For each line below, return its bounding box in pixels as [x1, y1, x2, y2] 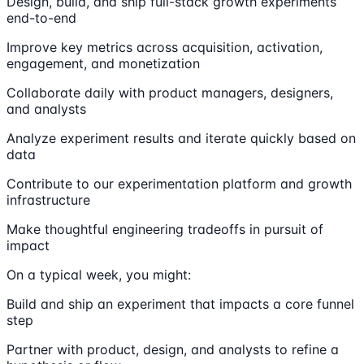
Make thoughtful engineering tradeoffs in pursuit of [6, 220, 323, 237]
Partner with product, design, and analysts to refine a [6, 340, 339, 357]
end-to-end [6, 9, 76, 26]
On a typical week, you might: [6, 266, 191, 283]
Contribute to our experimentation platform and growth [6, 175, 352, 192]
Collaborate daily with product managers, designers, [6, 84, 333, 101]
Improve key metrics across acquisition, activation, [6, 38, 323, 55]
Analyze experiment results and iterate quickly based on [6, 129, 356, 146]
